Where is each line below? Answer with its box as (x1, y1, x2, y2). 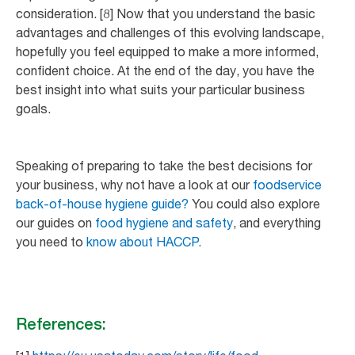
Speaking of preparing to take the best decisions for (16, 157, 312, 174)
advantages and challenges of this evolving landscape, (16, 24, 324, 40)
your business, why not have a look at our (16, 176, 253, 193)
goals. (16, 100, 51, 116)
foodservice (253, 176, 322, 193)
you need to (16, 233, 86, 250)
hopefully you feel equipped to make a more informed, (16, 43, 319, 59)
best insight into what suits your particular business (16, 81, 305, 97)
